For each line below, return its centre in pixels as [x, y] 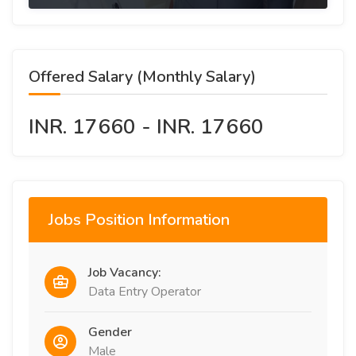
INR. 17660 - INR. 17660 [146, 127]
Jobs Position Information [139, 220]
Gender [110, 332]
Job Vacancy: [125, 273]
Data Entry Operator [145, 292]
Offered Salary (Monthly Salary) [142, 77]
